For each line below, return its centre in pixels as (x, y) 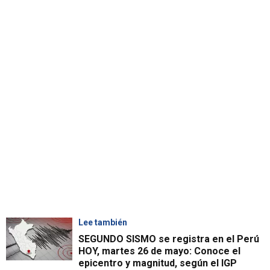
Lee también (103, 223)
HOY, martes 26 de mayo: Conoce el (159, 251)
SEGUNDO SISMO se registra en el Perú (169, 239)
